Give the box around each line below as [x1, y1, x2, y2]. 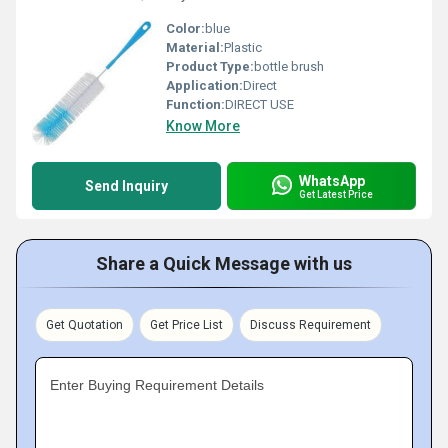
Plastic [224, 40, 262, 55]
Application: [166, 78, 243, 93]
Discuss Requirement [250, 318, 371, 332]
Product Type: [166, 59, 254, 74]
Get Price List [150, 318, 223, 332]
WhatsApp [299, 172, 365, 189]
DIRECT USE [225, 97, 294, 112]
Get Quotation [46, 318, 123, 332]
